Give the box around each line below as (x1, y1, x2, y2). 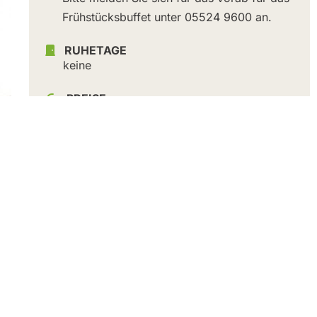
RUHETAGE (64, 43, 127, 58)
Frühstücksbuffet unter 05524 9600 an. (62, 10, 272, 25)
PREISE (66, 91, 106, 106)
